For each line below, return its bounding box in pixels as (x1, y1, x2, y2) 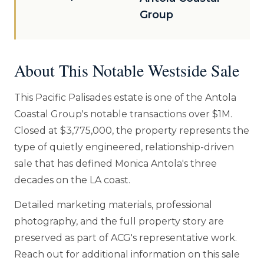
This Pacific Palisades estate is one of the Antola (14, 92, 236, 103)
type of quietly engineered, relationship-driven (14, 141, 234, 153)
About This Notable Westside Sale (14, 59, 239, 81)
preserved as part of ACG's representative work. (14, 232, 237, 243)
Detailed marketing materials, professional (14, 199, 212, 210)
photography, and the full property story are (14, 216, 224, 227)
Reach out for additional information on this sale (14, 249, 240, 260)
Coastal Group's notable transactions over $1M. (14, 108, 232, 120)
